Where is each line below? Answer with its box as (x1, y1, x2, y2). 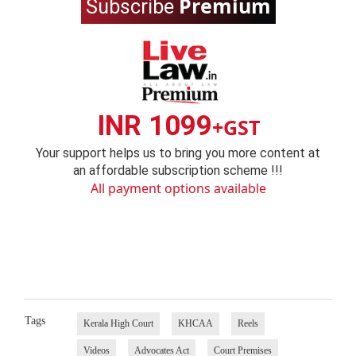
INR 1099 (96, 110, 212, 143)
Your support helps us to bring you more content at (36, 145, 320, 161)
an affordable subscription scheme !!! (73, 163, 283, 179)
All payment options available (90, 180, 266, 198)
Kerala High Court (83, 317, 153, 329)
